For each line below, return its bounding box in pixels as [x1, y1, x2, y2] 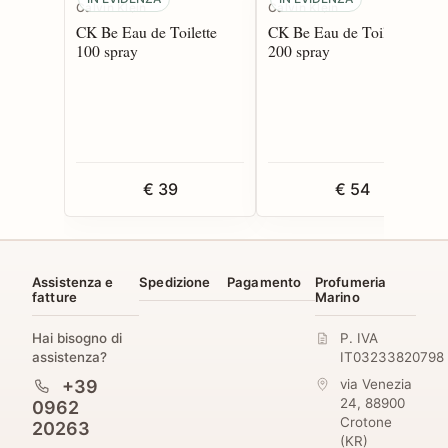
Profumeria [314, 273, 387, 290]
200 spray [268, 39, 330, 61]
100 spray [76, 39, 138, 61]
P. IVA [339, 329, 378, 346]
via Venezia [339, 375, 412, 392]
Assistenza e [32, 273, 114, 290]
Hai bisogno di [32, 329, 122, 346]
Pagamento [227, 273, 302, 290]
